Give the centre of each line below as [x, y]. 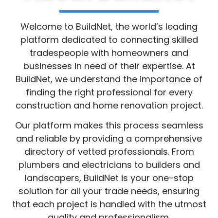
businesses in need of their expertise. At [109, 92]
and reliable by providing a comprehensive [109, 165]
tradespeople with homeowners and [109, 79]
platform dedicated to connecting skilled [109, 66]
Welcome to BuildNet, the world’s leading [109, 53]
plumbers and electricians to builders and [109, 191]
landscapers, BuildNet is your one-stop [109, 204]
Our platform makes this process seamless [109, 152]
